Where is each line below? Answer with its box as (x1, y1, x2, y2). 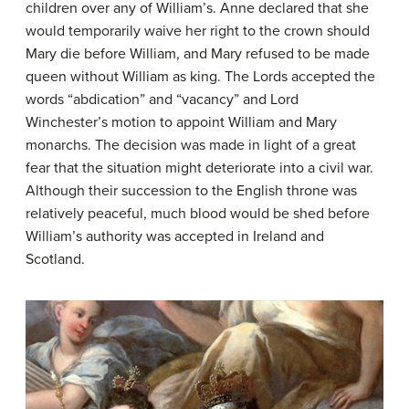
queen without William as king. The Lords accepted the (26, 68, 375, 87)
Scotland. (26, 250, 85, 269)
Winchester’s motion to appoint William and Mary (26, 113, 337, 132)
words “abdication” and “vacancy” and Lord (26, 90, 299, 110)
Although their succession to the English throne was (26, 182, 357, 201)
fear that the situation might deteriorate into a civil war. (26, 159, 373, 178)
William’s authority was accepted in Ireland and (26, 227, 324, 246)
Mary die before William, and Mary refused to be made (26, 45, 370, 64)
